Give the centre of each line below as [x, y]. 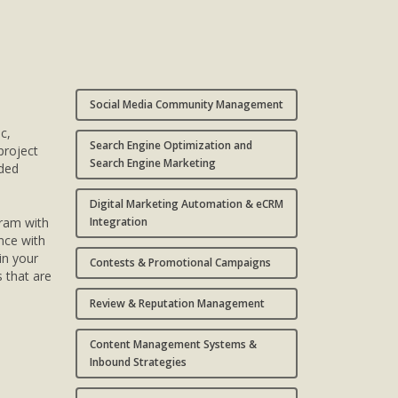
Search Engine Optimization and [171, 146]
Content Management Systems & [173, 345]
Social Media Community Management [186, 105]
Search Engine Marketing [152, 163]
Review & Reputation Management [177, 304]
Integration [118, 222]
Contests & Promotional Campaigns [180, 263]
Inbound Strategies [138, 362]
